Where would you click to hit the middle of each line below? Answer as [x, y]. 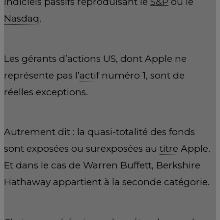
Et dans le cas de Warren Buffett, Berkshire [102, 165]
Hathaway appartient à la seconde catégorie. [107, 182]
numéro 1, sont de [142, 75]
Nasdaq [22, 19]
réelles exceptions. [46, 92]
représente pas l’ [42, 75]
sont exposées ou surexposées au [82, 149]
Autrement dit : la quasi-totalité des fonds [99, 132]
